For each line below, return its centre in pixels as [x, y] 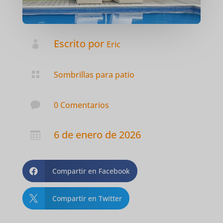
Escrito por [80, 43]
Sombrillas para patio [94, 74]
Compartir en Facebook [91, 171]
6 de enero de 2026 [97, 134]
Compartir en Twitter [87, 198]
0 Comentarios [81, 105]
